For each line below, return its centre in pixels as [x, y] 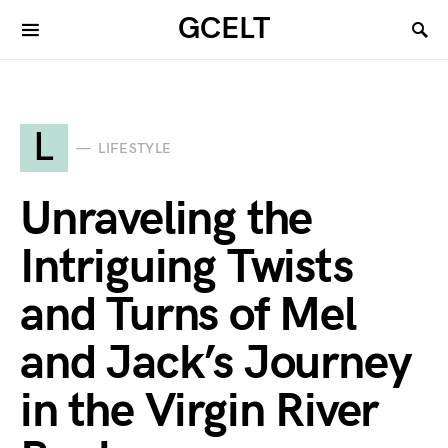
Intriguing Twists [186, 267]
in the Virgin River [199, 411]
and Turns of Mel [188, 315]
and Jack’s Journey [215, 363]
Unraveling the [166, 219]
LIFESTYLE [135, 148]
